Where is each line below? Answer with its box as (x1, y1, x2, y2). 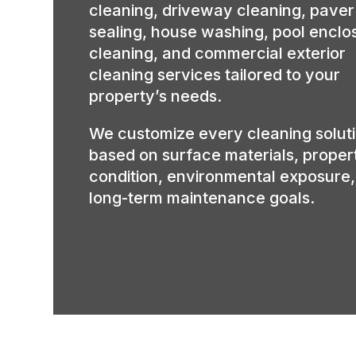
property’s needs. (89, 86, 222, 106)
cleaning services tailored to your (89, 64, 341, 84)
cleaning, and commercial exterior (89, 43, 346, 63)
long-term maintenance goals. (89, 188, 315, 207)
